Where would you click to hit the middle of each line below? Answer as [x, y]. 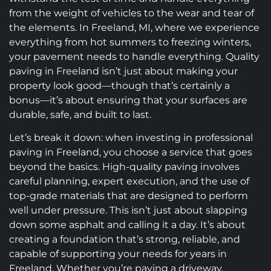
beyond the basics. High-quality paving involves [124, 166]
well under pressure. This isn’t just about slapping [128, 210]
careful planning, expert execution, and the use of [129, 181]
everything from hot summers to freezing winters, [130, 42]
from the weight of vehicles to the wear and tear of [132, 13]
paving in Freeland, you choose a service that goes [131, 152]
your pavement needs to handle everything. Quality [134, 56]
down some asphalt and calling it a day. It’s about [127, 224]
